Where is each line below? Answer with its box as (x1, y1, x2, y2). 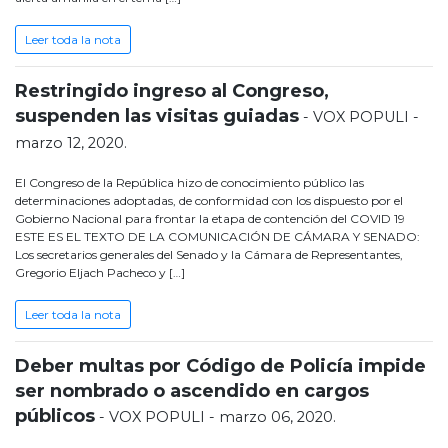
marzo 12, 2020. (15, 134, 127, 153)
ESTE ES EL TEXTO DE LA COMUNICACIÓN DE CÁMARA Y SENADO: (15, 229, 420, 245)
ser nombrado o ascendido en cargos (15, 380, 369, 403)
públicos (15, 405, 95, 428)
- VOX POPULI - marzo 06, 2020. (95, 408, 336, 427)
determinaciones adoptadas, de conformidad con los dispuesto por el (15, 193, 403, 209)
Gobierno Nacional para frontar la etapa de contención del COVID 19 (15, 211, 405, 227)
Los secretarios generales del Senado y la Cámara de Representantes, (15, 247, 403, 263)
